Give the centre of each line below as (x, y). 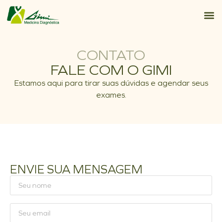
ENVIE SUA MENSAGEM (76, 170)
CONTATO (111, 55)
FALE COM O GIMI (111, 70)
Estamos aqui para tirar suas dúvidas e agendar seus (111, 83)
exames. (111, 95)
